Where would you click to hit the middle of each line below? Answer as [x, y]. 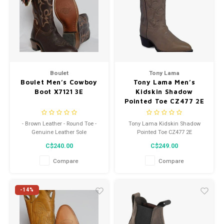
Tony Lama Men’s [164, 82]
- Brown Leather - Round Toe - [59, 124]
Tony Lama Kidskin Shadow [164, 124]
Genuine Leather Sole [59, 132]
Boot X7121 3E [59, 91]
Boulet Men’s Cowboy [59, 82]
